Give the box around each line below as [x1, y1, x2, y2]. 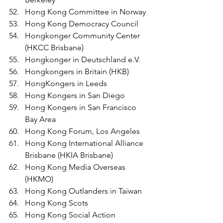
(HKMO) [25, 174, 53, 184]
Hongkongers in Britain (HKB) [25, 66, 129, 76]
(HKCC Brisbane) [25, 42, 84, 52]
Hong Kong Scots [25, 198, 88, 208]
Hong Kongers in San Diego [25, 90, 125, 100]
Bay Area [25, 114, 56, 124]
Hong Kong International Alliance [25, 138, 145, 148]
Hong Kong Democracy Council [25, 18, 138, 28]
